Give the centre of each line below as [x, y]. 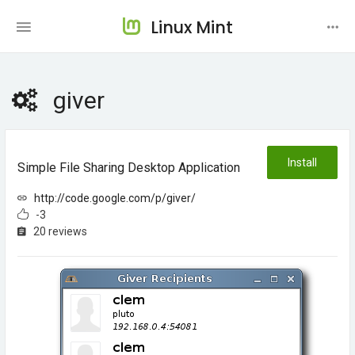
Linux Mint [191, 27]
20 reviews [57, 231]
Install [302, 162]
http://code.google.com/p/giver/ [115, 198]
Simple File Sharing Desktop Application [129, 168]
